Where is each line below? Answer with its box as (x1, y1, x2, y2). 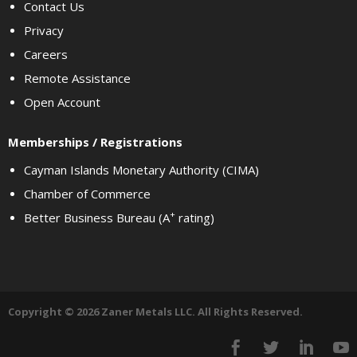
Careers (24, 46, 68, 62)
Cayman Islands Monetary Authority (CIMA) (24, 162, 259, 178)
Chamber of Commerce (24, 186, 151, 202)
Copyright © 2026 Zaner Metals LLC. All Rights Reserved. (8, 304, 303, 319)
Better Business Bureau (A (24, 210, 170, 226)
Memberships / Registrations (8, 134, 182, 150)
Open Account (24, 94, 100, 110)
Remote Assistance (24, 70, 131, 86)
